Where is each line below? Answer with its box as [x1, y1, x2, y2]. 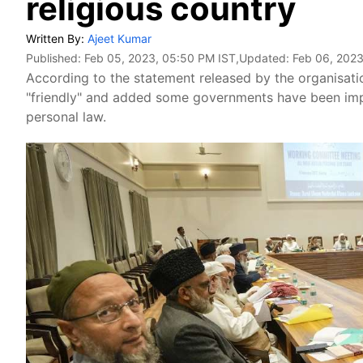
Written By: [26, 32, 88, 45]
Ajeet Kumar [88, 32, 152, 45]
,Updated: [236, 51, 293, 65]
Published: [26, 51, 84, 65]
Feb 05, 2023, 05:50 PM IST [84, 51, 236, 65]
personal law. [26, 109, 106, 125]
